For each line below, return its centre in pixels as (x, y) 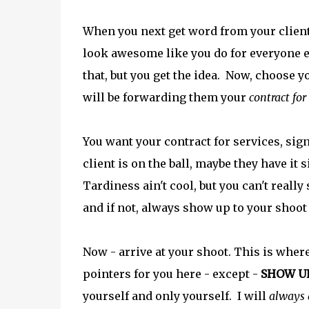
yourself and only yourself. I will (176, 296)
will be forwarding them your (166, 97)
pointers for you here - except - (171, 274)
